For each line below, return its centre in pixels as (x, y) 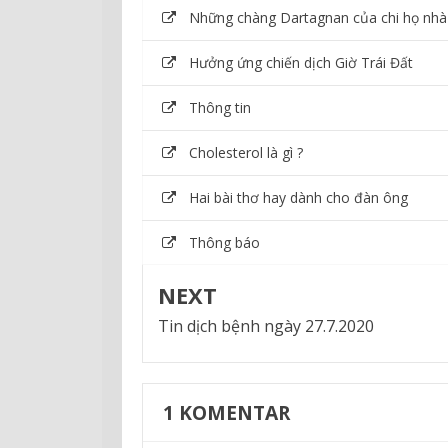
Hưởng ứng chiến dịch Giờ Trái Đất (301, 62)
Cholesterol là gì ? (246, 152)
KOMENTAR (232, 412)
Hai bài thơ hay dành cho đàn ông (298, 197)
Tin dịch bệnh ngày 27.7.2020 (266, 325)
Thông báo (224, 242)
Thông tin (220, 107)
